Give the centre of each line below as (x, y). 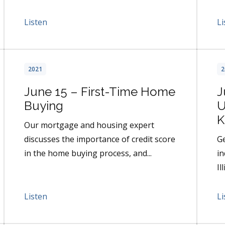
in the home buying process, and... (88, 153)
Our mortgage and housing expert (89, 125)
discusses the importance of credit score (100, 139)
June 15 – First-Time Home (100, 92)
